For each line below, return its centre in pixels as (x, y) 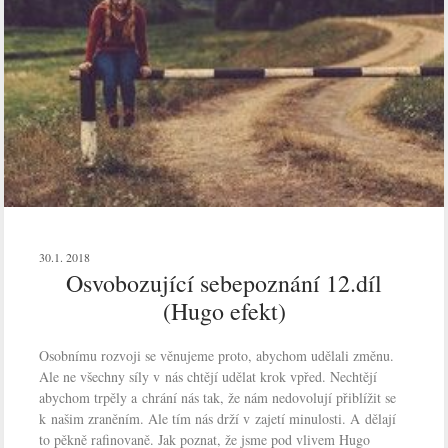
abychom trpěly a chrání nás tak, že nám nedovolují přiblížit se (218, 397)
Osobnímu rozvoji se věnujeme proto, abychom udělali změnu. (217, 355)
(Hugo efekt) (224, 310)
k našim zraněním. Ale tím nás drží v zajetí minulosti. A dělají (218, 418)
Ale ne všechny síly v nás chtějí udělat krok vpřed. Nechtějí (208, 376)
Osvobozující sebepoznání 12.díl (224, 282)
